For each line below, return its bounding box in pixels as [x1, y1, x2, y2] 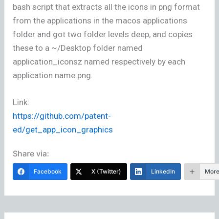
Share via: [13, 149, 50, 159]
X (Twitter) [91, 168, 122, 175]
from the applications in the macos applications [13, 15, 188, 25]
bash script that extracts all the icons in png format [13, 1, 200, 12]
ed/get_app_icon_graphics [13, 125, 113, 135]
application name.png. [13, 70, 93, 80]
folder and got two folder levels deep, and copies [13, 29, 193, 39]
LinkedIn [151, 168, 175, 175]
